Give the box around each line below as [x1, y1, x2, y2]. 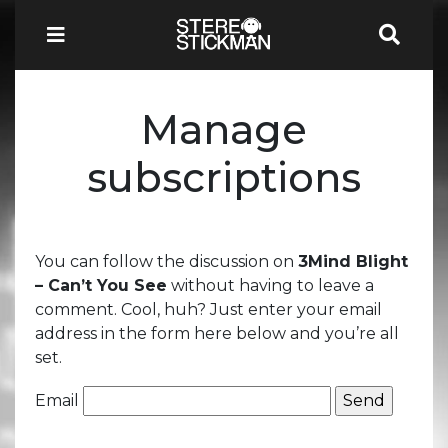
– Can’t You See [35, 275, 167, 295]
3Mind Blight [298, 251, 408, 271]
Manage [141, 104, 307, 154]
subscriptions [87, 152, 361, 202]
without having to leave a [167, 275, 374, 295]
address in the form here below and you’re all [35, 323, 399, 343]
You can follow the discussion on [35, 251, 298, 271]
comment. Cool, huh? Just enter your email [35, 299, 382, 319]
